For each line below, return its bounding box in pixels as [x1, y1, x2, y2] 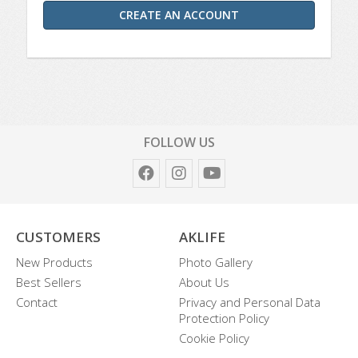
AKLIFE [179, 228, 225, 246]
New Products [16, 254, 93, 270]
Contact [16, 294, 58, 310]
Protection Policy [179, 310, 269, 326]
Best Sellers [16, 274, 82, 290]
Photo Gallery [179, 254, 253, 270]
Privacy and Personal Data [179, 294, 320, 310]
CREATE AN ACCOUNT [119, 7, 239, 22]
